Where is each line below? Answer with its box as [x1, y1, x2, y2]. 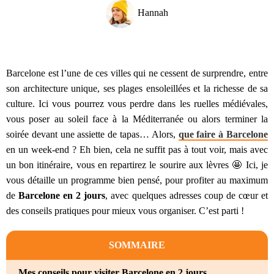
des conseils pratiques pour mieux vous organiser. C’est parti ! [6, 206, 244, 217]
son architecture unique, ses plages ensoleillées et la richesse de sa [6, 83, 268, 94]
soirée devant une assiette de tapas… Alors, [6, 129, 179, 140]
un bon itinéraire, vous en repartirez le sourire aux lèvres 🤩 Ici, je [6, 160, 268, 171]
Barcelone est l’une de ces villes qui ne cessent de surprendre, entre [6, 68, 268, 79]
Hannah [135, 7, 168, 18]
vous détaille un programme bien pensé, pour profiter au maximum [6, 175, 268, 186]
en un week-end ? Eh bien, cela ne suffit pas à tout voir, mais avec [6, 144, 268, 155]
